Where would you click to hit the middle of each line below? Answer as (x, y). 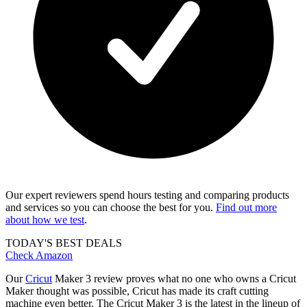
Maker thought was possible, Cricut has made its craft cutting (137, 291)
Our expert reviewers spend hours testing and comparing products (147, 195)
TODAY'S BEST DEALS (64, 243)
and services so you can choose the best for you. (111, 208)
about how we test (45, 220)
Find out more (246, 208)
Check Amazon (39, 256)
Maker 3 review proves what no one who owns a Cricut (174, 279)
